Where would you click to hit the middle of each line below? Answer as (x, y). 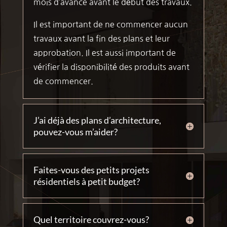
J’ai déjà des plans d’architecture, (97, 120)
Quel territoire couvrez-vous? (91, 220)
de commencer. (63, 81)
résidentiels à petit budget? (86, 182)
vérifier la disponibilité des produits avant (111, 67)
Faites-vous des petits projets (91, 170)
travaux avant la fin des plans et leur (101, 39)
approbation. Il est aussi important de (104, 53)
